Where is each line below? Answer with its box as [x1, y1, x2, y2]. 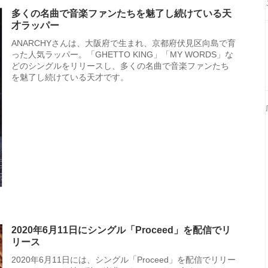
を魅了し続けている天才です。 [11, 72, 129, 82]
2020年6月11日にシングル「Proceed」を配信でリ [11, 225, 231, 235]
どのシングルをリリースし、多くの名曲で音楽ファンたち [11, 61, 229, 71]
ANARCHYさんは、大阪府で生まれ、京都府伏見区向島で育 [11, 38, 236, 48]
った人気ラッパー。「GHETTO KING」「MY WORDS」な [11, 50, 233, 59]
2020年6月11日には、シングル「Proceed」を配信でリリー [11, 255, 236, 264]
